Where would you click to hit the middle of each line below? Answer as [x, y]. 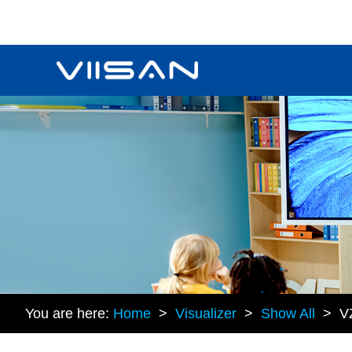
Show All [288, 313]
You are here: [69, 313]
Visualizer [206, 313]
